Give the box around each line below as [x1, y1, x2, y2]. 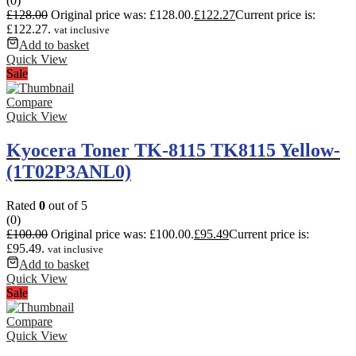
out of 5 [45, 199, 87, 213]
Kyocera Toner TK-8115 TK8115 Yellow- [6, 140, 340, 161]
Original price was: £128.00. [51, 8, 194, 22]
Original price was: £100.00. [51, 227, 194, 242]
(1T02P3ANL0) [6, 161, 131, 183]
